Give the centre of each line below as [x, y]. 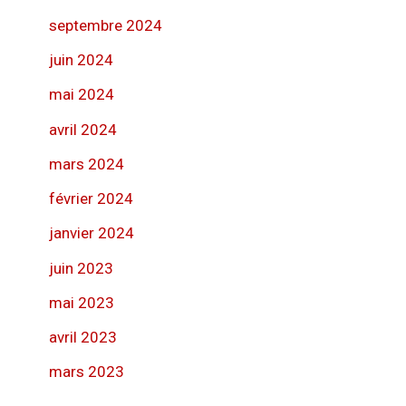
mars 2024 [87, 164]
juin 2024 [81, 60]
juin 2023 [81, 268]
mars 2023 [87, 372]
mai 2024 [82, 95]
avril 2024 [83, 129]
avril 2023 [83, 338]
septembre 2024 [106, 25]
